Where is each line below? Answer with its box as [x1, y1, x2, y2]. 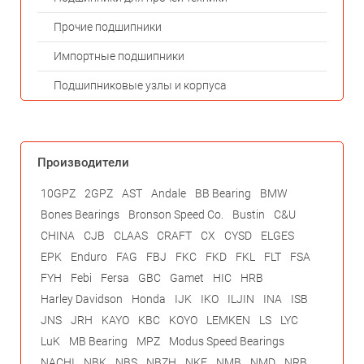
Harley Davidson [41, 292, 123, 305]
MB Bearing [69, 335, 128, 348]
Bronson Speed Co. [128, 208, 223, 221]
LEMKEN [206, 314, 250, 327]
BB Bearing [195, 187, 251, 200]
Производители [37, 155, 129, 170]
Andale [151, 187, 186, 200]
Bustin [232, 208, 265, 221]
